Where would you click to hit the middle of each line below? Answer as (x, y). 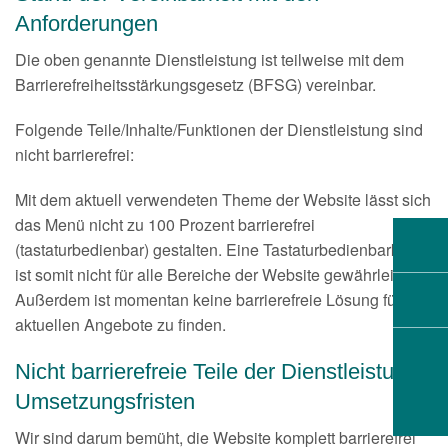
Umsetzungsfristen (105, 402)
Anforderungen (86, 24)
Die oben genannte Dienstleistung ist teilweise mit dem (209, 60)
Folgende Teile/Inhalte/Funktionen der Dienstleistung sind (219, 130)
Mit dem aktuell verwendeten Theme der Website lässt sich (223, 200)
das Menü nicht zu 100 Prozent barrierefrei (165, 225)
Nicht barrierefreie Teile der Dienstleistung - (223, 372)
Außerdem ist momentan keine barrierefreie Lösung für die (221, 300)
